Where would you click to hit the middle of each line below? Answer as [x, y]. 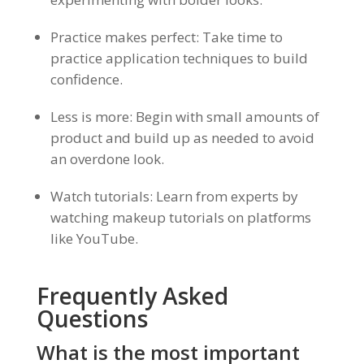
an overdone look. [107, 159]
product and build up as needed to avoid [182, 138]
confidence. [86, 79]
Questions [92, 318]
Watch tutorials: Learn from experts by [174, 196]
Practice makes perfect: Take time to [166, 37]
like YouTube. [94, 238]
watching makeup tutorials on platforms [180, 217]
